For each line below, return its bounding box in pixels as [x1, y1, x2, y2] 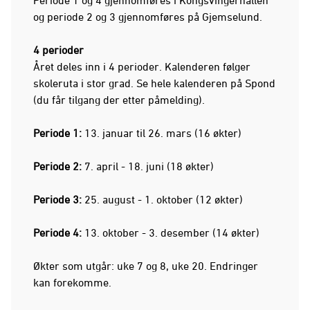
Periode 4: [33, 226, 84, 239]
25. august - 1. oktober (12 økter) [82, 192, 243, 206]
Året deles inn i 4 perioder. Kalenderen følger [33, 60, 250, 73]
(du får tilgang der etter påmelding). [33, 93, 205, 106]
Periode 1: [33, 126, 82, 139]
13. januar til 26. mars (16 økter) [82, 126, 241, 139]
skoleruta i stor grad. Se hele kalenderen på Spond [33, 76, 275, 89]
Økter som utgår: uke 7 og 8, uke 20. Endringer [33, 259, 258, 272]
